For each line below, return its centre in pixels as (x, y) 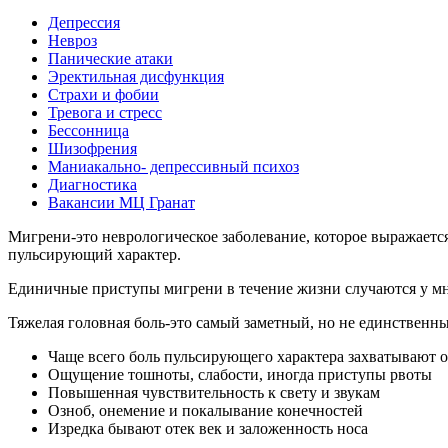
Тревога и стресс (105, 112)
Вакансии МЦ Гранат (121, 202)
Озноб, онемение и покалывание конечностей (205, 410)
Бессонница (88, 130)
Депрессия (84, 22)
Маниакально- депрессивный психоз (173, 166)
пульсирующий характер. (94, 254)
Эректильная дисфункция (136, 76)
